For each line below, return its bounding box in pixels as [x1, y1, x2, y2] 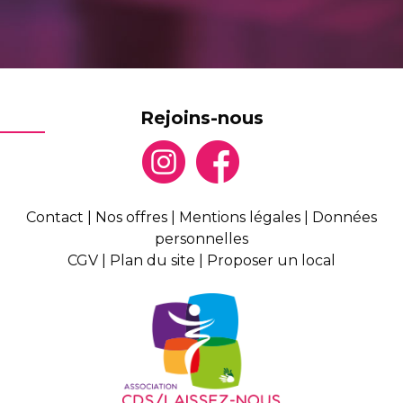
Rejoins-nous [139, 107, 264, 129]
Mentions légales [179, 208, 300, 226]
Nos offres [95, 208, 167, 226]
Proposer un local [207, 251, 336, 269]
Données [312, 208, 377, 226]
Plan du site [110, 251, 195, 269]
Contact [26, 208, 84, 226]
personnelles [155, 229, 248, 247]
